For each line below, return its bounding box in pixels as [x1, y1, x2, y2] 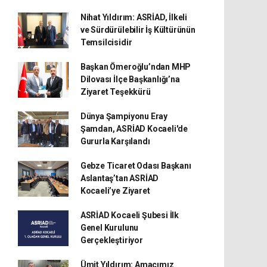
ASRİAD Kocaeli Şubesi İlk [80, 210, 179, 220]
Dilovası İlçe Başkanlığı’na [80, 74, 180, 84]
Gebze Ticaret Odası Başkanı [80, 161, 191, 170]
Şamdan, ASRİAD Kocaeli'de [80, 124, 188, 133]
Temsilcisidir [80, 38, 132, 47]
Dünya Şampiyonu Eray [80, 111, 167, 121]
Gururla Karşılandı [80, 136, 150, 146]
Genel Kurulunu [80, 223, 139, 232]
